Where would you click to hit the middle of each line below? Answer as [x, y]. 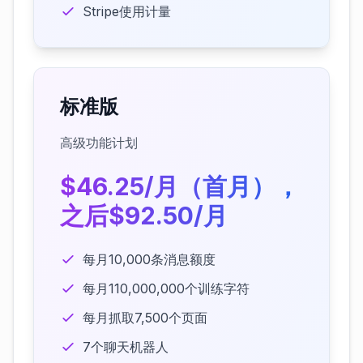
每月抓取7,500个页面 [145, 318]
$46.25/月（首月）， [180, 186]
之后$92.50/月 [144, 216]
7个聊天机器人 [126, 347]
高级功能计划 [99, 143]
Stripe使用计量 [127, 11]
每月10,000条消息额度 [149, 259]
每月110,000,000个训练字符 [166, 288]
